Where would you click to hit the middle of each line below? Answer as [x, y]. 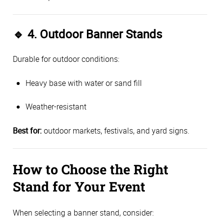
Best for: [27, 130]
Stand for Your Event [79, 186]
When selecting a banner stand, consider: [83, 213]
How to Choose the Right [91, 169]
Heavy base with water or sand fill [84, 83]
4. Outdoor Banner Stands [95, 34]
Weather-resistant [56, 107]
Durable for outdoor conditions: [66, 59]
